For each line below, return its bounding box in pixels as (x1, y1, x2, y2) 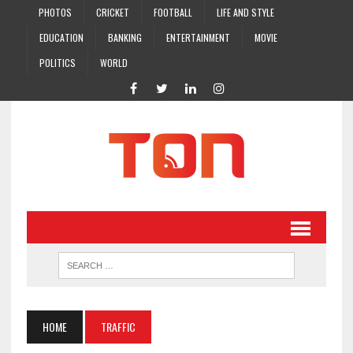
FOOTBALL (153, 6, 192, 19)
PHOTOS (38, 6, 72, 19)
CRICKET (95, 6, 129, 19)
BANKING (107, 31, 142, 44)
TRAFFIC (100, 318, 136, 335)
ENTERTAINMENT (165, 31, 230, 44)
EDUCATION (39, 31, 84, 44)
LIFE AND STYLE (216, 6, 274, 19)
